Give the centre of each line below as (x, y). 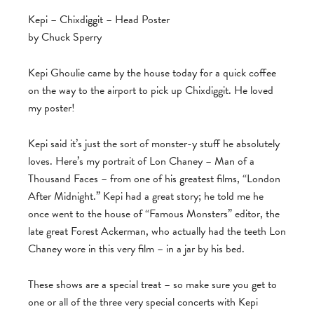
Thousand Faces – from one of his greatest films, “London (154, 179)
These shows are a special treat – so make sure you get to (152, 285)
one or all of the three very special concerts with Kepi (143, 302)
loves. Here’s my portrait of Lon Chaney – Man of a (141, 162)
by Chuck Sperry (65, 37)
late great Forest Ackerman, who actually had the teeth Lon (157, 232)
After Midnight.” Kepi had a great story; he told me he (146, 197)
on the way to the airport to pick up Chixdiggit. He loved (151, 91)
